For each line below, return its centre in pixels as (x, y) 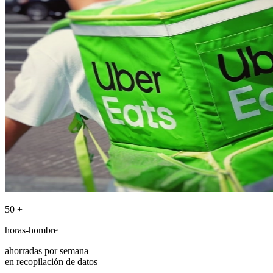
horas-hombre (31, 230)
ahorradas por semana (47, 250)
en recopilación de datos (51, 261)
